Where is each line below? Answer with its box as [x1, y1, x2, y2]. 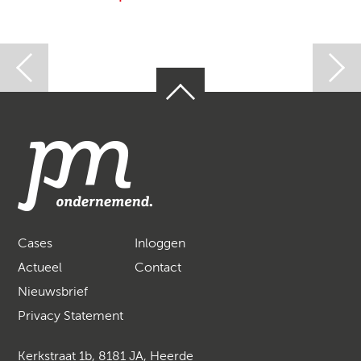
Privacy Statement [18, 309, 124, 323]
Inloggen [135, 237, 186, 251]
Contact [135, 261, 182, 275]
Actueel [18, 261, 63, 275]
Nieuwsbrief [18, 285, 89, 299]
